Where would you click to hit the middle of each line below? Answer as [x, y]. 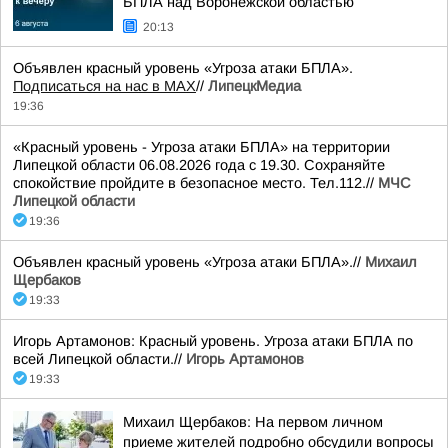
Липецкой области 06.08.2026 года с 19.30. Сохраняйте [199, 165]
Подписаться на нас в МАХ [104, 86]
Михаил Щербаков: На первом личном [253, 422]
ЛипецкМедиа [254, 86]
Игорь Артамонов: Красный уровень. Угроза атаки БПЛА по [213, 341]
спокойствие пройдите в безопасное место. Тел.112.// [195, 183]
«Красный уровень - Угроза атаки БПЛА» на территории [201, 147]
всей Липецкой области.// [99, 359]
